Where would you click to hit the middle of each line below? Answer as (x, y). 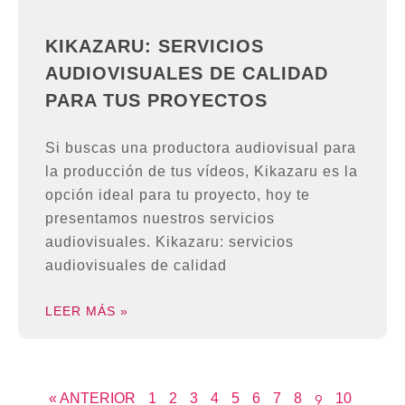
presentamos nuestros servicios (160, 219)
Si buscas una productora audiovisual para (201, 148)
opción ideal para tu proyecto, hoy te (178, 195)
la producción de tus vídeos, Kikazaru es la (202, 172)
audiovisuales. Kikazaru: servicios (170, 242)
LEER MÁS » (87, 311)
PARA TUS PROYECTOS (156, 101)
